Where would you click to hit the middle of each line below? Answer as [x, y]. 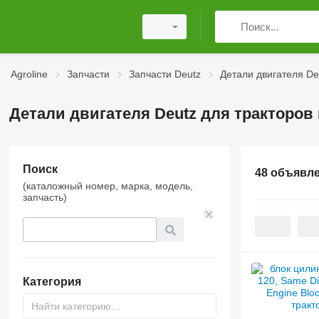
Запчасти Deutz [165, 74]
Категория [52, 282]
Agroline [29, 74]
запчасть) [45, 197]
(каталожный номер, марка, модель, [108, 186]
